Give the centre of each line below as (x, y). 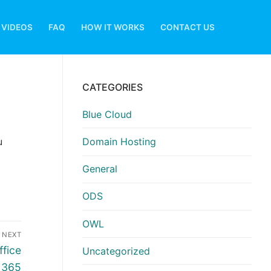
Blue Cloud (107, 114)
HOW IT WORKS (113, 27)
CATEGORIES (113, 87)
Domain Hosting (119, 142)
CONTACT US (188, 27)
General (100, 169)
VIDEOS (17, 27)
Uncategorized (116, 251)
